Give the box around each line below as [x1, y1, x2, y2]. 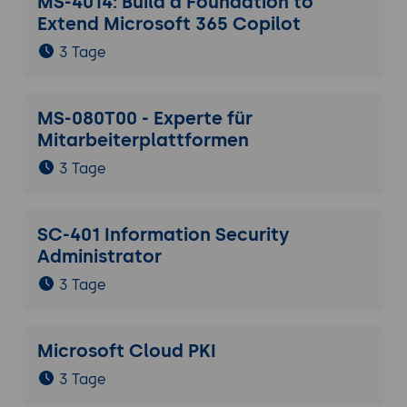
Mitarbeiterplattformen [36, 129, 249, 152]
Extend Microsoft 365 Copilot [36, 13, 301, 35]
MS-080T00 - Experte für [36, 107, 253, 130]
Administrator [36, 245, 162, 268]
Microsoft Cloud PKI [36, 340, 216, 362]
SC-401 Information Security [36, 223, 289, 246]
